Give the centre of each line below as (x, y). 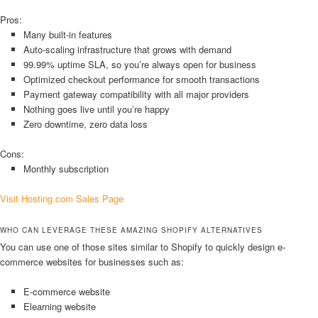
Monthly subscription (66, 168)
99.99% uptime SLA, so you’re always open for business (139, 64)
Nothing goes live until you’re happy (96, 109)
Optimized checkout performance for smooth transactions (141, 79)
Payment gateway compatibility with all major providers (136, 94)
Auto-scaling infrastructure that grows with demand (127, 49)
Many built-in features (67, 34)
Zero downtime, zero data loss (85, 124)
